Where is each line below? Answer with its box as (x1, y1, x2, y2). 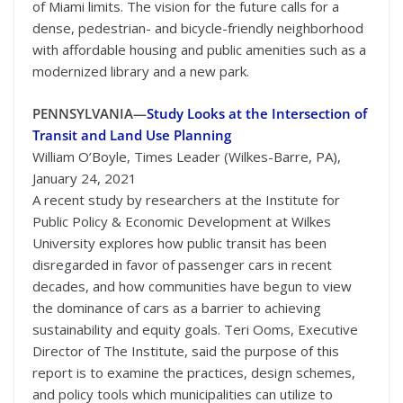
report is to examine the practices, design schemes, (32, 363, 355, 381)
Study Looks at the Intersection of (147, 103, 367, 122)
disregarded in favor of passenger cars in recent (32, 255, 332, 273)
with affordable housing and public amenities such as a (32, 40, 366, 59)
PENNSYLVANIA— (32, 103, 147, 122)
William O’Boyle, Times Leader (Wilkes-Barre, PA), (32, 147, 341, 166)
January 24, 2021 (32, 168, 137, 187)
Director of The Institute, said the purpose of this (32, 341, 339, 360)
